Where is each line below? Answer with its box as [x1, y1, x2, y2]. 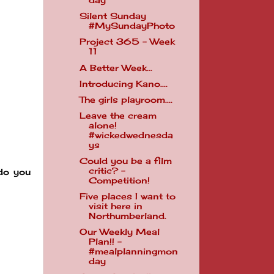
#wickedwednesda [88, 130, 173, 140]
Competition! [88, 176, 150, 185]
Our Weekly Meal [79, 227, 160, 237]
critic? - [88, 166, 125, 176]
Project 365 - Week [79, 37, 175, 47]
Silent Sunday [79, 11, 146, 21]
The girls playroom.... [79, 94, 172, 105]
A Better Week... [79, 62, 152, 73]
